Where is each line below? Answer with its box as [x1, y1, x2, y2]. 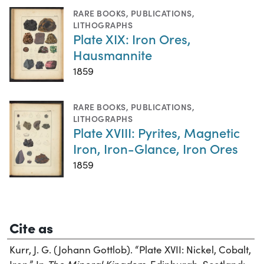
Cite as [9, 217, 53, 237]
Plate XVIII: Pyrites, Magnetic [73, 123, 240, 142]
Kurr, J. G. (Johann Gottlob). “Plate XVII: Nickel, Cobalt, [9, 242, 251, 256]
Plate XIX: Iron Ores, [73, 29, 191, 48]
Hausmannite [73, 45, 152, 64]
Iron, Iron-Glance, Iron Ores [73, 139, 238, 158]
